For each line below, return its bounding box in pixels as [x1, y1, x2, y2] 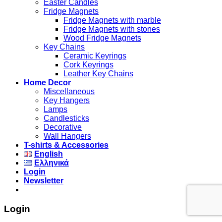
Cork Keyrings [63, 60, 113, 69]
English [34, 150, 63, 158]
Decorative [44, 123, 82, 131]
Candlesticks [44, 114, 89, 122]
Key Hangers [44, 96, 90, 105]
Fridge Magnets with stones [63, 25, 160, 33]
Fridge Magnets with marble [63, 16, 161, 24]
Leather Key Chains [63, 69, 133, 78]
